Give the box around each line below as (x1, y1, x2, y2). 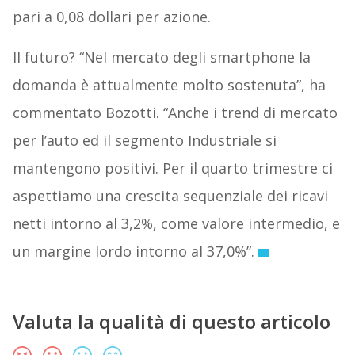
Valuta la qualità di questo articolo (12, 308, 330, 335)
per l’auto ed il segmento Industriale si (12, 131, 277, 151)
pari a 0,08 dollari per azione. (12, 7, 211, 27)
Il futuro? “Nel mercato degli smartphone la (12, 48, 311, 67)
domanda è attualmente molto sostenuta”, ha (12, 75, 326, 95)
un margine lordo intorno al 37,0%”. (12, 242, 254, 261)
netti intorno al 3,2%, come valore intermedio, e (12, 214, 340, 234)
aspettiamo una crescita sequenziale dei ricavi (12, 186, 328, 206)
